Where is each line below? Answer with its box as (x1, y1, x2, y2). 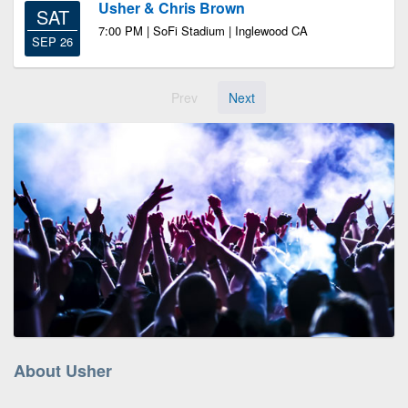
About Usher (14, 358, 112, 382)
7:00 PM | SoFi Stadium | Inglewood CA (98, 22, 308, 39)
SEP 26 (32, 33, 73, 50)
